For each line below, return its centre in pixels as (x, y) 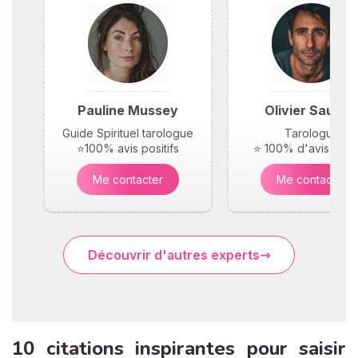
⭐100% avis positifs (128, 148)
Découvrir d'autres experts (174, 255)
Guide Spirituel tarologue (128, 133)
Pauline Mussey (128, 110)
